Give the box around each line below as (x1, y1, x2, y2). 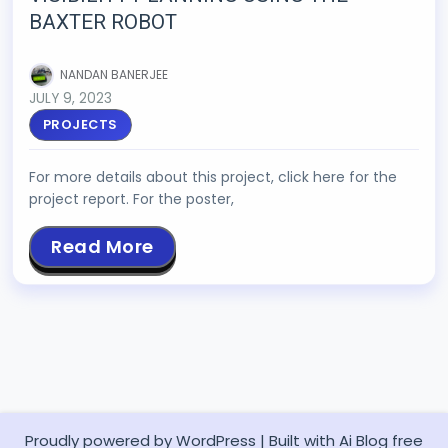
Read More (51, 233, 154, 259)
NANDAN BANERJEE (60, 65, 168, 83)
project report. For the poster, (29, 188, 234, 209)
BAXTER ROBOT (29, 10, 177, 34)
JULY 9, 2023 (29, 89, 112, 108)
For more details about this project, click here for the (29, 166, 397, 187)
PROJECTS (42, 115, 118, 133)
